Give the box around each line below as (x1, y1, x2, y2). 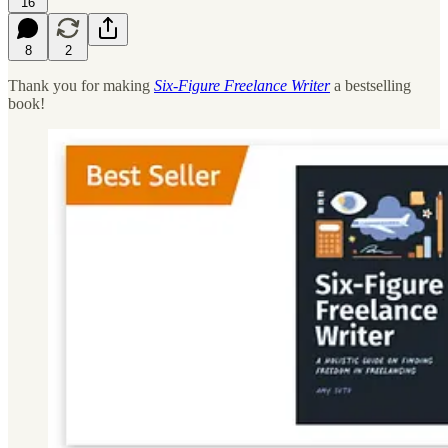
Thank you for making (8, 76, 154, 94)
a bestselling (330, 76, 411, 94)
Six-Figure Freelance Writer (154, 76, 330, 94)
